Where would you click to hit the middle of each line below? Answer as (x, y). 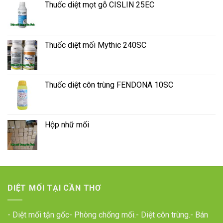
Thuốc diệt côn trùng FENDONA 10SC (109, 85)
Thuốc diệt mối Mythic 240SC (96, 45)
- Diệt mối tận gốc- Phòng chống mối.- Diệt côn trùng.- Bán (108, 215)
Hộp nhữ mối (67, 124)
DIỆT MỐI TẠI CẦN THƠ (55, 188)
